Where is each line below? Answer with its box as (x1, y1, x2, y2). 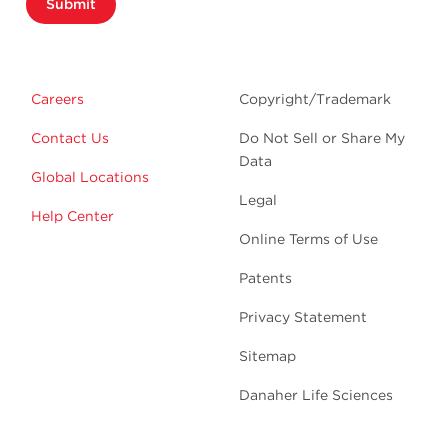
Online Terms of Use (239, 230, 378, 247)
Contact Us (31, 129, 109, 146)
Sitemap (239, 347, 296, 364)
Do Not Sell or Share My (239, 129, 405, 146)
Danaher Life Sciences (239, 386, 393, 403)
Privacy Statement (239, 308, 367, 325)
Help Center (31, 207, 114, 224)
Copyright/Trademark (239, 90, 391, 107)
